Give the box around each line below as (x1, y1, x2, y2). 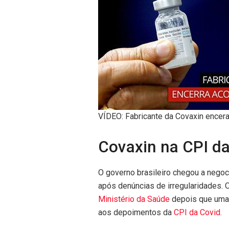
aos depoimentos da (98, 207, 174, 217)
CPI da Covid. (174, 207, 222, 217)
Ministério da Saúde (98, 194, 170, 204)
